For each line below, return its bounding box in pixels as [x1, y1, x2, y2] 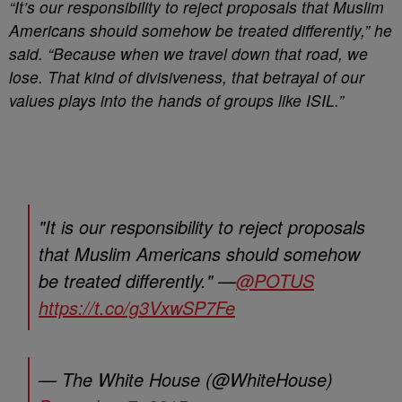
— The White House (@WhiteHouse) [39, 366, 333, 392]
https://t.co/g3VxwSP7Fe [39, 294, 235, 320]
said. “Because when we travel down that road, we [9, 42, 368, 65]
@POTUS [236, 267, 314, 293]
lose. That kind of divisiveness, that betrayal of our [9, 66, 364, 88]
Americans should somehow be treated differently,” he [9, 19, 392, 41]
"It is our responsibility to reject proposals [39, 214, 365, 240]
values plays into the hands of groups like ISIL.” [9, 89, 344, 111]
